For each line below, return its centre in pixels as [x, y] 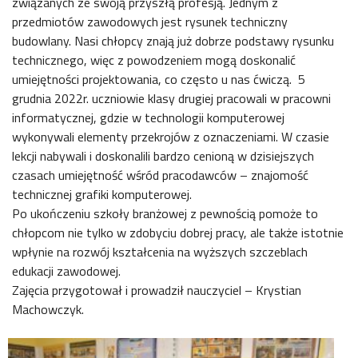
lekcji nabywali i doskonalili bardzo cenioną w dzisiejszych [163, 156]
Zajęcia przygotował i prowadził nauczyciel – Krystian [157, 290]
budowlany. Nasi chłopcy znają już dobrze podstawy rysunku [173, 41]
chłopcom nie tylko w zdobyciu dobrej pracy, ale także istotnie [178, 233]
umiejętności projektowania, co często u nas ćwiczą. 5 [159, 79]
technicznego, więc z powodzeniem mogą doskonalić [154, 60]
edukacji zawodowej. [66, 271]
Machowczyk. [48, 309]
